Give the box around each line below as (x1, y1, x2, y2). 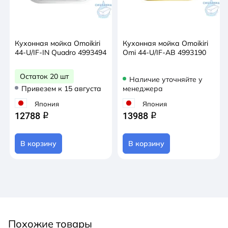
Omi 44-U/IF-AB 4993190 (123, 48, 206, 57)
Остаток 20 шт (20, 72, 69, 81)
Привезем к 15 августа (21, 84, 101, 93)
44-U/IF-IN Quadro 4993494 (15, 48, 106, 57)
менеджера (123, 84, 163, 93)
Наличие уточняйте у (129, 75, 203, 84)
